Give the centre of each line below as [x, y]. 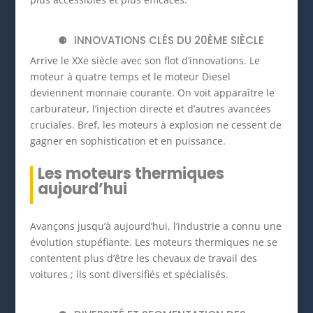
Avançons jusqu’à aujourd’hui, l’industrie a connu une [155, 226]
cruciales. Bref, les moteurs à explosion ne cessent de [155, 125]
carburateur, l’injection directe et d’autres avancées [150, 109]
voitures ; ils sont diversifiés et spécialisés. [129, 275]
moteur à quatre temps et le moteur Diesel [130, 77]
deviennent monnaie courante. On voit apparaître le [152, 93]
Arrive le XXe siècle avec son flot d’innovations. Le [145, 61]
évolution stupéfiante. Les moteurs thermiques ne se [153, 242]
